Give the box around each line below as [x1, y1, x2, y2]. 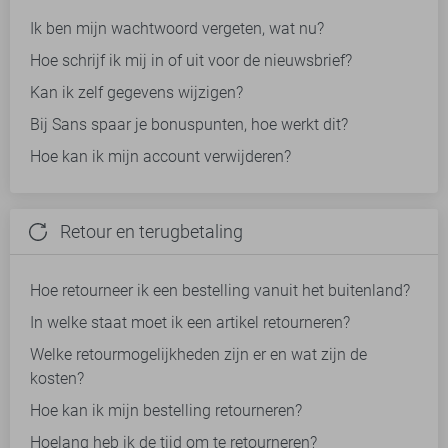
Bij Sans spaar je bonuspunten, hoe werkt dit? [30, 115, 348, 135]
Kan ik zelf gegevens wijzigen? [30, 83, 243, 103]
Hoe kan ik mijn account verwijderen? [30, 147, 291, 167]
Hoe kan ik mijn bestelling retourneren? [30, 401, 302, 421]
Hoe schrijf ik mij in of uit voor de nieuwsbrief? [30, 51, 352, 71]
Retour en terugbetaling [60, 221, 243, 243]
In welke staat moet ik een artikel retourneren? [30, 313, 350, 333]
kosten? [30, 369, 84, 389]
